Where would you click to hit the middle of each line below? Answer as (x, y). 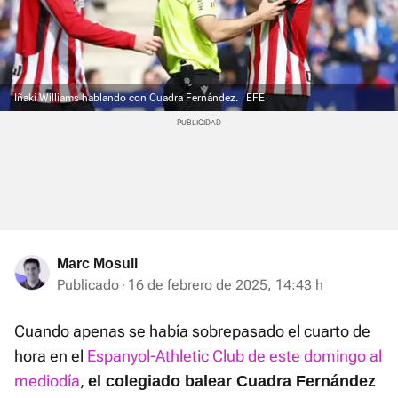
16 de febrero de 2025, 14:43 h (226, 285)
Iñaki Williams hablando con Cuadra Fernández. (127, 98)
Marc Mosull (97, 264)
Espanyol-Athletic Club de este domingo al (235, 356)
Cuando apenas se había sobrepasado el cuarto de (192, 331)
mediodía (47, 381)
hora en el (51, 356)
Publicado (88, 285)
